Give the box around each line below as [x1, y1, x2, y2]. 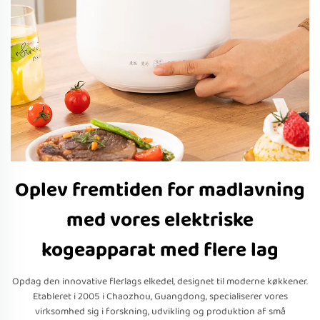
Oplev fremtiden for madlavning [15, 174, 305, 206]
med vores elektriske [66, 204, 254, 236]
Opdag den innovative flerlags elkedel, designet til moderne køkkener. [12, 274, 308, 289]
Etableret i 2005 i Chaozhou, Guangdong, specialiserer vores [32, 289, 288, 304]
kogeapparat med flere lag [41, 234, 279, 266]
